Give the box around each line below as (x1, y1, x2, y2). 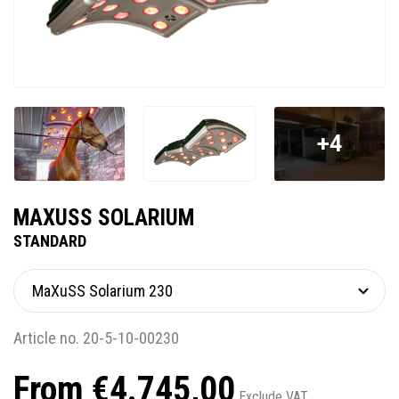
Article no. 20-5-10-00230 (13, 329, 179, 348)
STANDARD (13, 232, 86, 251)
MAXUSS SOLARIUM (13, 205, 194, 232)
